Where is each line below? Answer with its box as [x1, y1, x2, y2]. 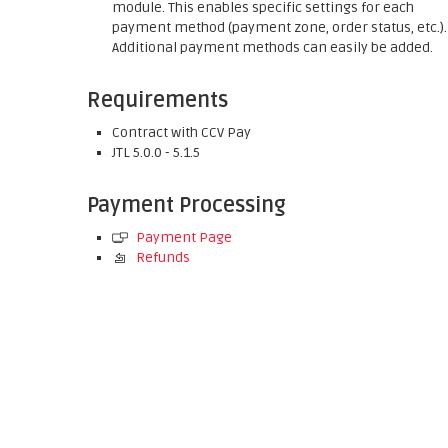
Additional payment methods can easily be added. [112, 39, 433, 56]
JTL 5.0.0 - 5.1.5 [112, 144, 200, 161]
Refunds [133, 249, 190, 266]
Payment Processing [87, 193, 286, 218]
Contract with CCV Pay [112, 124, 251, 141]
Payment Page [133, 229, 232, 246]
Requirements [87, 88, 228, 113]
